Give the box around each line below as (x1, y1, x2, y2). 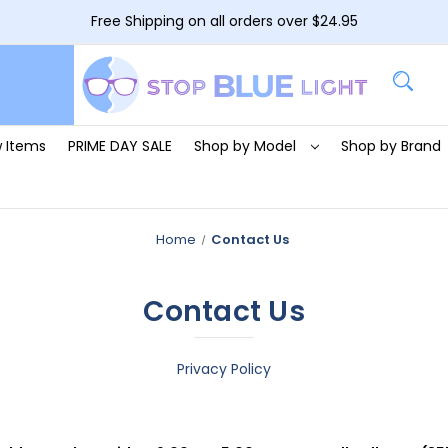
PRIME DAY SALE (67, 135, 172, 156)
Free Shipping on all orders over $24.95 (90, 10, 358, 31)
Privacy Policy (177, 358, 271, 379)
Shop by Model (193, 135, 300, 156)
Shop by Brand (340, 135, 445, 156)
